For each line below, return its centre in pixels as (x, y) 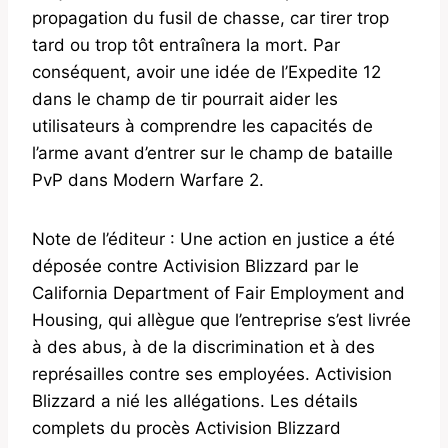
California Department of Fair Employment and (218, 293)
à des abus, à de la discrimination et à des (203, 347)
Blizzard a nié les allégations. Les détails (195, 401)
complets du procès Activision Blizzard (186, 428)
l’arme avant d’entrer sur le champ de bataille (212, 153)
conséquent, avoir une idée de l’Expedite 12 (206, 72)
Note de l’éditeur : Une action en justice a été (213, 239)
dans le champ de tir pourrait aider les (185, 99)
